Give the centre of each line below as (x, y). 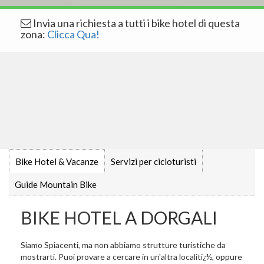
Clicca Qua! (73, 34)
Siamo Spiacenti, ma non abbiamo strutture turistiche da (123, 245)
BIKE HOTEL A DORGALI (119, 217)
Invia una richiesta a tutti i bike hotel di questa (136, 23)
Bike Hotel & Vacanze (57, 161)
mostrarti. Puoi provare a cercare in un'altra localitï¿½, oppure (131, 257)
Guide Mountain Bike (56, 184)
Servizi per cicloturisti (154, 161)
